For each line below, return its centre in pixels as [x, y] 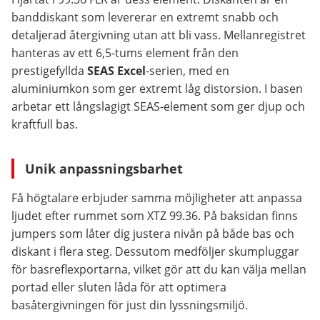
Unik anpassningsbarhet [104, 169]
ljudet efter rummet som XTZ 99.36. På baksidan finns [155, 216]
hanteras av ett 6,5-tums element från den [125, 53]
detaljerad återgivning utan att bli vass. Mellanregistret [159, 35]
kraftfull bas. [45, 124]
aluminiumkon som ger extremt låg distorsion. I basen [157, 89]
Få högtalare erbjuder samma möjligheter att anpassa [157, 198]
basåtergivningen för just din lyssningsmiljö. [130, 305]
